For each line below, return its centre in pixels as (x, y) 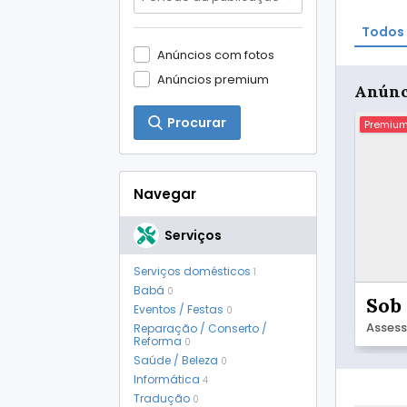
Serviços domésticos (192, 271)
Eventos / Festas (179, 309)
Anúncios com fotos (216, 55)
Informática (167, 379)
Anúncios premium (213, 79)
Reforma (158, 341)
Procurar (197, 123)
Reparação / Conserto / (200, 328)
